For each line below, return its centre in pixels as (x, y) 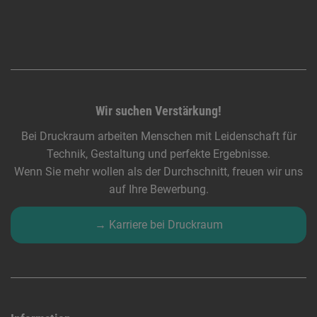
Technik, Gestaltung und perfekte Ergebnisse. (158, 154)
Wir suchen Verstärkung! (158, 111)
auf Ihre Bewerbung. (158, 190)
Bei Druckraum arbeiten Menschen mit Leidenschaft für (158, 137)
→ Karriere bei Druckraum (158, 225)
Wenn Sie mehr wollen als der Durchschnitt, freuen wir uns (158, 172)
